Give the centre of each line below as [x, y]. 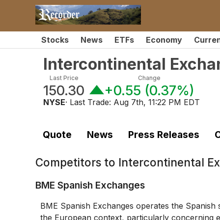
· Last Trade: [89, 102]
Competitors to [77, 163]
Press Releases [164, 134]
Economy [164, 40]
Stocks [55, 40]
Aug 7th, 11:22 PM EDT [157, 102]
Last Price [64, 78]
